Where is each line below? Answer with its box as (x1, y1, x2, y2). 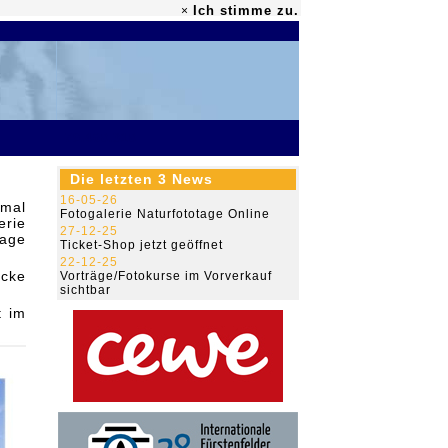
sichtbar (60, 283, 111, 297)
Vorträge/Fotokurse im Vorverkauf (60, 269, 272, 283)
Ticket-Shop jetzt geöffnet (60, 238, 223, 252)
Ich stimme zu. (193, 3, 299, 18)
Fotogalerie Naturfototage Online (60, 207, 270, 221)
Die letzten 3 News (70, 171, 213, 187)
